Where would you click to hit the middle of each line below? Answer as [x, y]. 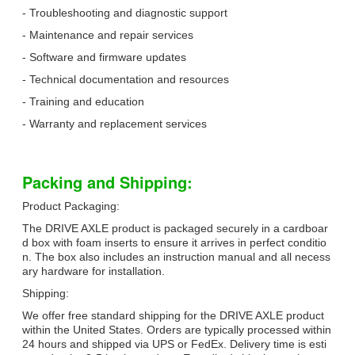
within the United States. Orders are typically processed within [177, 330]
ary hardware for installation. [94, 271]
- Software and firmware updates [104, 57]
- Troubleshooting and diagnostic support [125, 13]
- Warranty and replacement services [115, 124]
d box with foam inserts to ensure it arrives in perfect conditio [174, 243]
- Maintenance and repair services [108, 35]
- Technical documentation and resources [126, 80]
